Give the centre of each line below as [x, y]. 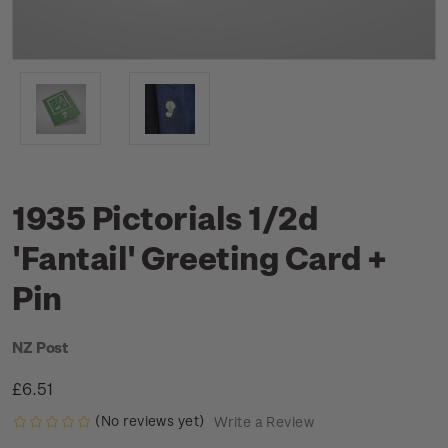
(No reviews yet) [150, 420]
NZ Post [40, 347]
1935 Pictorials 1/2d [165, 217]
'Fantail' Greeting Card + [199, 257]
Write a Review [263, 422]
